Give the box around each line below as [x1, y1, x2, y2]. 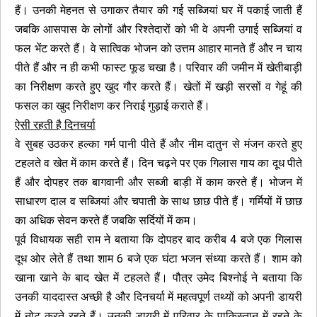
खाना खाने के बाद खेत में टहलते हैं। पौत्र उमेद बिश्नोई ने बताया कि [15, 271, 302, 284]
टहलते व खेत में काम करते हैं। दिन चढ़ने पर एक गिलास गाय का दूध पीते [15, 156, 302, 170]
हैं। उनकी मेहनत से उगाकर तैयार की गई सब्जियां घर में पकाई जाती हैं [15, 4, 302, 17]
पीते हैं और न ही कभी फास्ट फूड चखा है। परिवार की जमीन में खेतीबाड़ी [15, 61, 302, 74]
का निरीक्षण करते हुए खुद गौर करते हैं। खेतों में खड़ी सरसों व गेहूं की [15, 80, 302, 93]
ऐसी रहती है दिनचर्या [15, 118, 96, 132]
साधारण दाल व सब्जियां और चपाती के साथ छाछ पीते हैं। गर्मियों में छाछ [15, 195, 302, 208]
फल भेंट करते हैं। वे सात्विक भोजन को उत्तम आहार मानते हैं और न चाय [15, 42, 302, 55]
